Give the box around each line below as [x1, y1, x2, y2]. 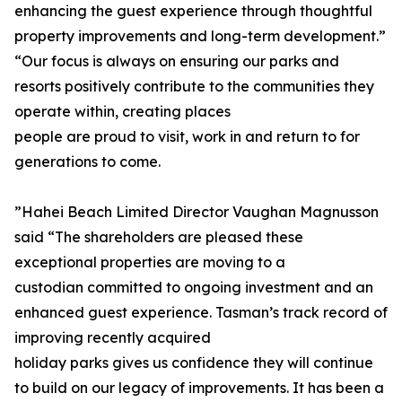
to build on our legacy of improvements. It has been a [14, 379, 384, 398]
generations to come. [14, 153, 161, 171]
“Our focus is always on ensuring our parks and [14, 52, 339, 71]
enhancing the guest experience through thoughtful [14, 2, 372, 21]
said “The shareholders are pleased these [14, 228, 303, 247]
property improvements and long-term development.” [14, 27, 386, 46]
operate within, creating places [14, 102, 231, 121]
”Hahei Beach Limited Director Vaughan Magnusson [14, 203, 379, 222]
